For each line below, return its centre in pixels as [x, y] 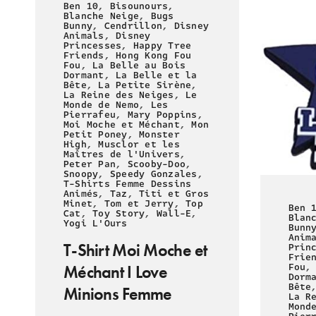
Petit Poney [96, 135]
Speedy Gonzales [153, 175]
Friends [84, 56]
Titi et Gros [174, 194]
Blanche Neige [102, 17]
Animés [81, 194]
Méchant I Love [115, 272]
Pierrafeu [90, 115]
